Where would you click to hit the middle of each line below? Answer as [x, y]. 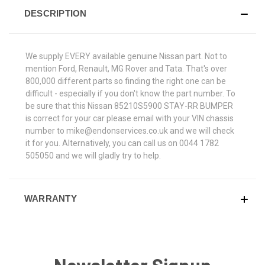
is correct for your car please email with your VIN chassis [130, 118]
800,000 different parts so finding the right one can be [126, 81]
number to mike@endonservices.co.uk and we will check [130, 130]
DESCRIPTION [55, 13]
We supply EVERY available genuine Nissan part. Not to [126, 56]
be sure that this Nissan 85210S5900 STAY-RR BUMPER [129, 106]
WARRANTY [50, 198]
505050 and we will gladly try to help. [93, 155]
